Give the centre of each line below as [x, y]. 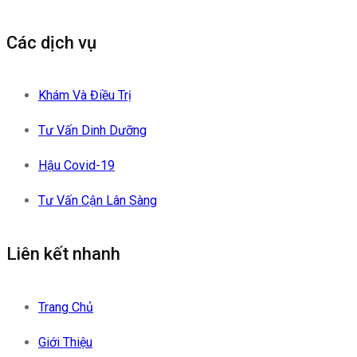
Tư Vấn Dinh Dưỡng [92, 131]
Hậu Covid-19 [76, 166]
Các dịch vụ [51, 42]
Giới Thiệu [65, 342]
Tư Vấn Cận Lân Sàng [98, 201]
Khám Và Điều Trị [85, 96]
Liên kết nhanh [63, 254]
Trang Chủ [66, 307]
